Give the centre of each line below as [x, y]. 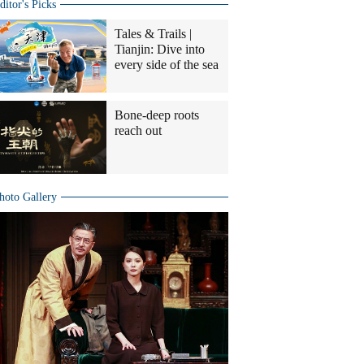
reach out [138, 130]
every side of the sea [167, 65]
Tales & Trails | [153, 34]
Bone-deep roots [157, 115]
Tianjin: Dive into [160, 49]
